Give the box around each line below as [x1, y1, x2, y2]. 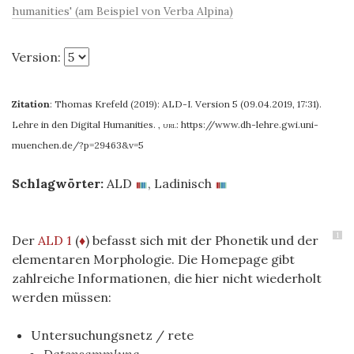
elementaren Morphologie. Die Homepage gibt [12, 251, 295, 267]
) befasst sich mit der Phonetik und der [85, 232, 318, 248]
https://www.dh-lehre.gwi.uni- [181, 119, 318, 130]
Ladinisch [154, 175, 212, 191]
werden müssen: [12, 289, 115, 305]
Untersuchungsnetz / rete [31, 327, 194, 343]
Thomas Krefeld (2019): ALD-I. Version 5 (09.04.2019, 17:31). [55, 98, 322, 110]
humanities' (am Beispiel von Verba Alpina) [12, 4, 233, 18]
